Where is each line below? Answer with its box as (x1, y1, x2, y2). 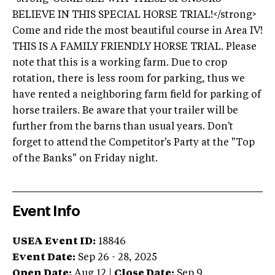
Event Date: (12, 253, 76, 263)
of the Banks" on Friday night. (12, 154, 158, 165)
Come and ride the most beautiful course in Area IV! (12, 26, 263, 37)
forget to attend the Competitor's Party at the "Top (12, 138, 255, 149)
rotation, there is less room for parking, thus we (12, 74, 245, 85)
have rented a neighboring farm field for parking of (12, 90, 261, 101)
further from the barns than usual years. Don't (12, 122, 233, 133)
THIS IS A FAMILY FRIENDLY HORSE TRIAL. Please (12, 42, 257, 53)
